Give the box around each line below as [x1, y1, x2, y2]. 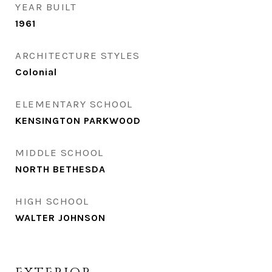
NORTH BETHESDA [15, 163, 106, 175]
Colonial [15, 66, 57, 78]
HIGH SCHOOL [15, 195, 89, 207]
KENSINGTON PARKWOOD [15, 115, 141, 126]
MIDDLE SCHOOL [15, 146, 104, 158]
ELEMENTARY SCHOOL [15, 98, 133, 110]
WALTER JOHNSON [15, 212, 106, 223]
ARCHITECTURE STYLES [15, 49, 140, 61]
